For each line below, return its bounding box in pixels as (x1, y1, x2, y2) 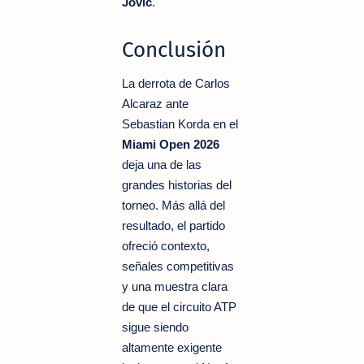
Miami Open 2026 (122, 136, 219, 151)
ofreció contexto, (122, 238, 210, 253)
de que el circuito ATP (122, 299, 236, 314)
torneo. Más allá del (122, 197, 225, 212)
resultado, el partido (122, 218, 225, 232)
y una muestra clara (122, 279, 227, 293)
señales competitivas (122, 258, 234, 273)
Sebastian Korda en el (122, 116, 238, 131)
